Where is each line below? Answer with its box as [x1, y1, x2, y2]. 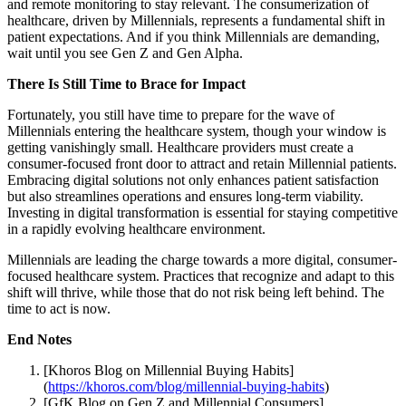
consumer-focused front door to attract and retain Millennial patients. [7, 155, 397, 171]
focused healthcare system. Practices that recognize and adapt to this [7, 267, 394, 284]
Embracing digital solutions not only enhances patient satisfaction [7, 171, 379, 188]
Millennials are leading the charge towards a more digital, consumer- [7, 251, 397, 267]
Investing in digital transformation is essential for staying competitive [7, 204, 398, 220]
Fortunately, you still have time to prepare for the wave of [7, 106, 334, 122]
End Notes [7, 331, 72, 347]
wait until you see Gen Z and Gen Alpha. [7, 44, 243, 61]
